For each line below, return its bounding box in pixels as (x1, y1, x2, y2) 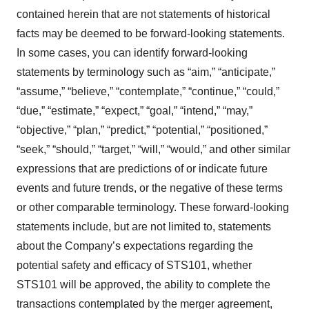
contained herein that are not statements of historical (17, 8, 270, 20)
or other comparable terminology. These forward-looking (17, 201, 289, 213)
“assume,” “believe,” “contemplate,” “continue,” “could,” (17, 85, 279, 97)
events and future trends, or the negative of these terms (17, 181, 283, 194)
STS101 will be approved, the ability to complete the (17, 278, 270, 290)
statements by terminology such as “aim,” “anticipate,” (17, 66, 275, 78)
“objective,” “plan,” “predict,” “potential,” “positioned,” (17, 123, 268, 136)
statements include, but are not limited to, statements (17, 220, 271, 232)
